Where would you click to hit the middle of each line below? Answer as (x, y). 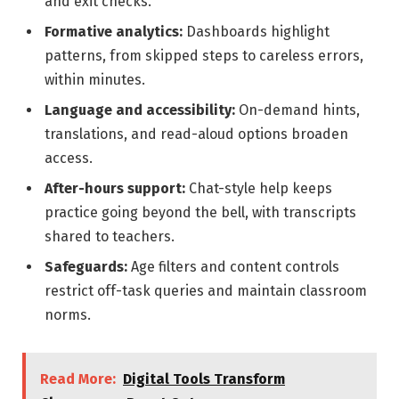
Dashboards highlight (256, 31)
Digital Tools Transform (204, 379)
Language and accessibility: (140, 110)
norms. (68, 314)
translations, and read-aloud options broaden (196, 134)
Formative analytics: (114, 31)
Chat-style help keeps (259, 188)
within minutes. (95, 79)
